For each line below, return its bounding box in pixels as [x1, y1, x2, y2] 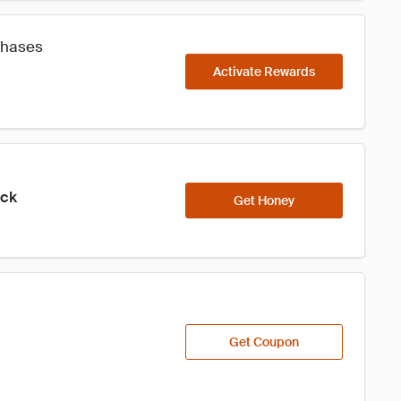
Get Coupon [229, 334, 299, 350]
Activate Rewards [213, 64, 315, 80]
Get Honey [234, 192, 294, 209]
